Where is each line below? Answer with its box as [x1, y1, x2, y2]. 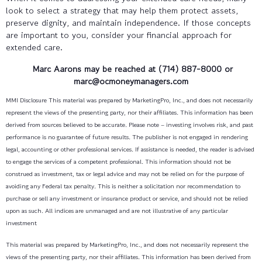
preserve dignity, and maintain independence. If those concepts [6, 16, 251, 29]
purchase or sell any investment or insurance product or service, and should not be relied [6, 193, 248, 203]
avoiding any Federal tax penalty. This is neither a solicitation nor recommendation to [6, 181, 240, 191]
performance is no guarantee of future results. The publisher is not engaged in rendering [6, 132, 248, 142]
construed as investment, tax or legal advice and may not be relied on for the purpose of [6, 168, 244, 178]
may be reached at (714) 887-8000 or [81, 62, 233, 75]
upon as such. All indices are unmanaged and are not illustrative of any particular [6, 205, 228, 215]
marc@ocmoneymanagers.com [74, 74, 188, 87]
